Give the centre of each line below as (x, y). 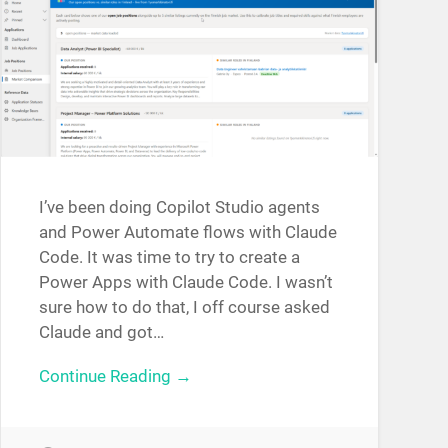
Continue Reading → (115, 375)
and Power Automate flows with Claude (187, 232)
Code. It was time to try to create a (169, 257)
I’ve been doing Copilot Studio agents (179, 207)
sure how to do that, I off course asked (184, 307)
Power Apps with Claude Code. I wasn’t (185, 282)
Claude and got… (101, 332)
